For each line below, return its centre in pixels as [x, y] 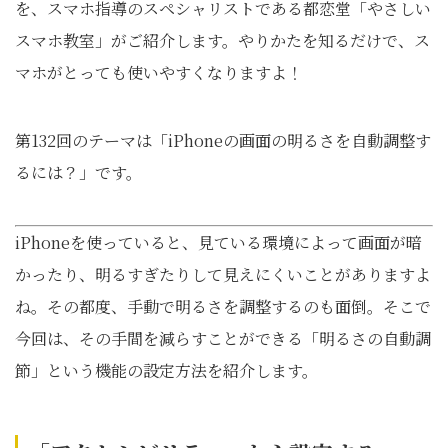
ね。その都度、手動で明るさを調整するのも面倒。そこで [223, 306]
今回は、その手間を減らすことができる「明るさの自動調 [223, 338]
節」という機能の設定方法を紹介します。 [166, 370]
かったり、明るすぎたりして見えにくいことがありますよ [223, 274]
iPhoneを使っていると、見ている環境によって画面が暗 [218, 242]
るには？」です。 [78, 172]
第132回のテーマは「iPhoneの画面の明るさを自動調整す [223, 140]
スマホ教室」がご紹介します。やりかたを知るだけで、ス [222, 40]
